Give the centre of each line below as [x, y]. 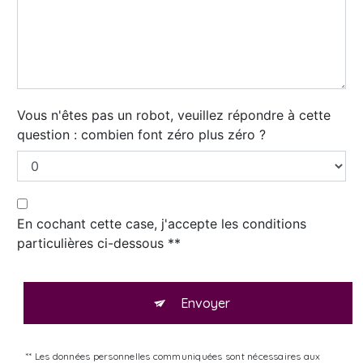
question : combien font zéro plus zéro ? [141, 135]
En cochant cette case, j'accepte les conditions [162, 224]
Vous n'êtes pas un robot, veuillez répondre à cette [174, 115]
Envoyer [205, 303]
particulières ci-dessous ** [99, 243]
